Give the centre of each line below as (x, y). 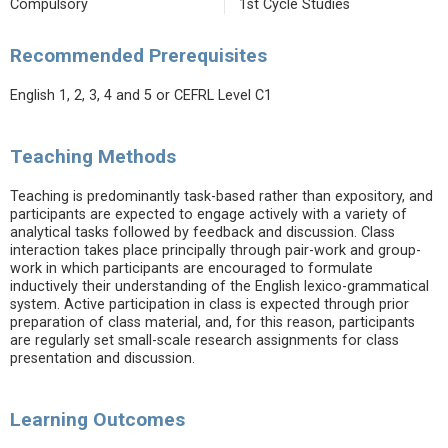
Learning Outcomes (97, 419)
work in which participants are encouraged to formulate (191, 268)
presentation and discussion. (102, 358)
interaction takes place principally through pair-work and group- (215, 250)
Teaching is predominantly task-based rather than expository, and (221, 196)
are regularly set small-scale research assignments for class (204, 340)
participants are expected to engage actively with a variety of (208, 214)
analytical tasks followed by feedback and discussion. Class (202, 232)
